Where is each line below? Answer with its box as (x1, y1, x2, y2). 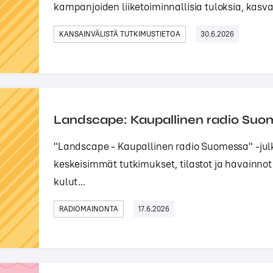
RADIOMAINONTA (59, 204, 118, 213)
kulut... (54, 175, 85, 188)
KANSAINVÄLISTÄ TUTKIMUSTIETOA (59, 29, 180, 38)
